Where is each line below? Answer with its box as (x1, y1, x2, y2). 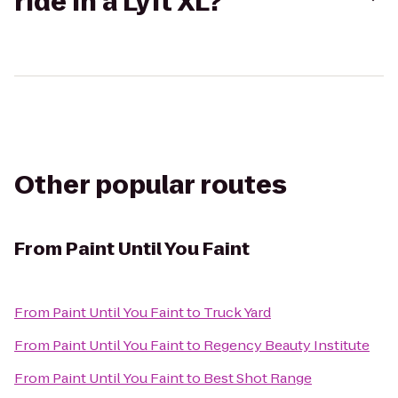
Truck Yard (203, 303, 271, 322)
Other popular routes (14, 168, 287, 203)
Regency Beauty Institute (203, 336, 370, 354)
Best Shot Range (203, 369, 312, 387)
